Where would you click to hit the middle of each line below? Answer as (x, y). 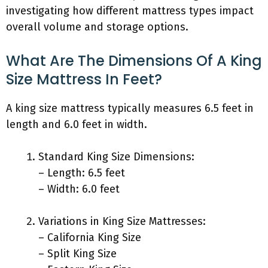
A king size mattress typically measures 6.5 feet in (130, 108)
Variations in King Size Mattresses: (122, 221)
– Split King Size (77, 254)
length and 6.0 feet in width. (77, 124)
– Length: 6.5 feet (82, 173)
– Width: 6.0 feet (79, 189)
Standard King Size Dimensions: (116, 157)
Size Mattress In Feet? (84, 79)
